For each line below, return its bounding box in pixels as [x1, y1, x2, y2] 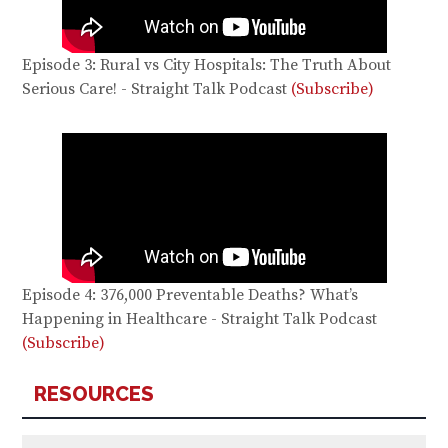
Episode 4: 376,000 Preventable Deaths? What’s [22, 285, 359, 306]
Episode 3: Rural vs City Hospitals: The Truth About [22, 55, 392, 76]
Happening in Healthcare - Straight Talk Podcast [22, 309, 378, 330]
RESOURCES [34, 382, 155, 407]
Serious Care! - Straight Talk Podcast [22, 79, 292, 100]
